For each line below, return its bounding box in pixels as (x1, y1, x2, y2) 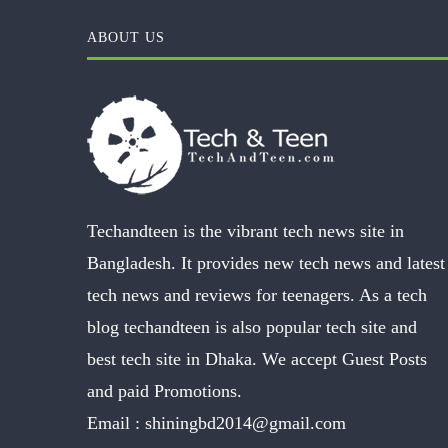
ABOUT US (87, 29, 165, 45)
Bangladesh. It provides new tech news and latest (87, 252, 445, 273)
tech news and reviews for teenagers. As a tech (87, 284, 427, 305)
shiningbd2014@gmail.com (145, 412, 346, 433)
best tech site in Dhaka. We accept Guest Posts (87, 348, 427, 369)
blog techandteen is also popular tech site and (87, 316, 417, 337)
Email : (87, 412, 145, 433)
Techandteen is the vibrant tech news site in (87, 220, 404, 241)
